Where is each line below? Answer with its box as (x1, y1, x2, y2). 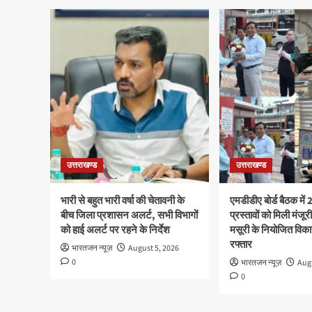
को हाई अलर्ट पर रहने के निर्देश (61, 223, 170, 238)
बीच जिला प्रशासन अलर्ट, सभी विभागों (61, 208, 198, 224)
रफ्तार (230, 237, 252, 253)
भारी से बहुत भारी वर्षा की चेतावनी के (61, 194, 185, 209)
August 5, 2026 (128, 242, 179, 255)
